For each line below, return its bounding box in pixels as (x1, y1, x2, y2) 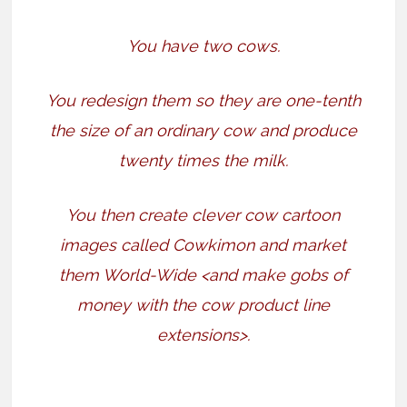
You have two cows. (126, 36, 280, 56)
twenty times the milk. (118, 151, 288, 171)
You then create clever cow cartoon (66, 205, 341, 225)
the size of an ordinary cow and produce (49, 121, 357, 141)
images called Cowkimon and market (60, 235, 347, 255)
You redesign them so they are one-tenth (45, 91, 361, 111)
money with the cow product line (76, 295, 330, 315)
